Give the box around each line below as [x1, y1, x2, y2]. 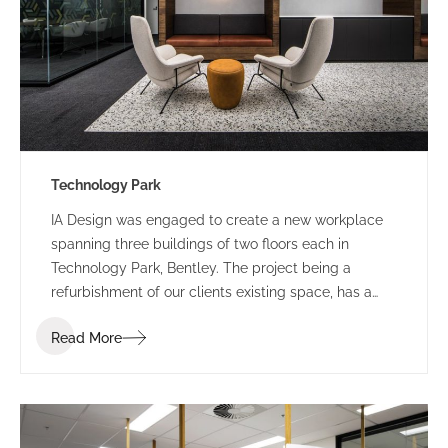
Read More [51, 329, 122, 346]
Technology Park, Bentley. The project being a [51, 259, 351, 276]
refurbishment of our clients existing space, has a [51, 283, 372, 300]
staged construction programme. [51, 307, 267, 324]
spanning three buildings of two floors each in [51, 235, 349, 252]
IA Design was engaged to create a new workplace [51, 211, 383, 228]
